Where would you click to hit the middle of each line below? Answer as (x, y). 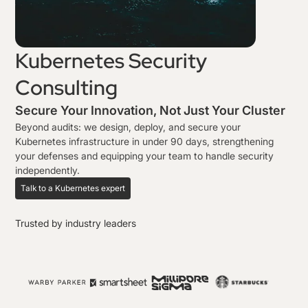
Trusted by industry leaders (76, 223)
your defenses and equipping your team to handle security (144, 155)
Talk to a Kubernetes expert (73, 188)
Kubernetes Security (111, 60)
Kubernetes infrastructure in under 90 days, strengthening (144, 141)
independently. (47, 170)
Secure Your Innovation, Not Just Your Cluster (150, 110)
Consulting (66, 87)
